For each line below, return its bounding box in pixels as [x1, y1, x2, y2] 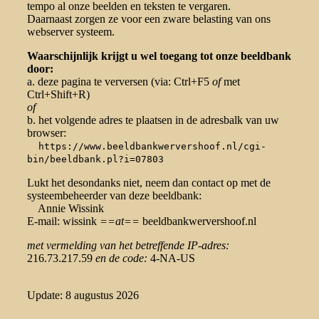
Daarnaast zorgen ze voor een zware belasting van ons [27, 12, 271, 25]
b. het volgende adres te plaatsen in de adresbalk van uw [27, 113, 279, 126]
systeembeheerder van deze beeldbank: [27, 189, 202, 202]
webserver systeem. [27, 25, 115, 38]
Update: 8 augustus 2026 [27, 288, 139, 301]
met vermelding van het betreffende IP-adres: [27, 239, 229, 251]
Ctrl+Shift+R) [27, 88, 90, 100]
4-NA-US [147, 251, 195, 264]
